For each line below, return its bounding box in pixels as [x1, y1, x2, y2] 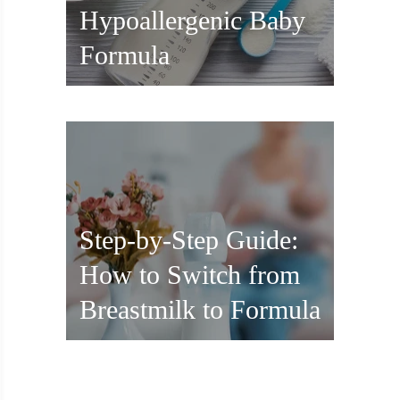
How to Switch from [79, 260, 300, 290]
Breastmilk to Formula [79, 295, 321, 325]
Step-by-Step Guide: [79, 225, 298, 255]
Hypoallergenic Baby [79, 5, 305, 36]
